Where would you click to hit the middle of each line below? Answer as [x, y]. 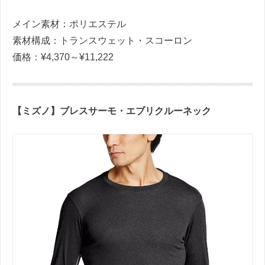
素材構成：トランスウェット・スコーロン [102, 40]
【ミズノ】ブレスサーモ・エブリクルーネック [112, 111]
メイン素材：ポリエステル [69, 24]
